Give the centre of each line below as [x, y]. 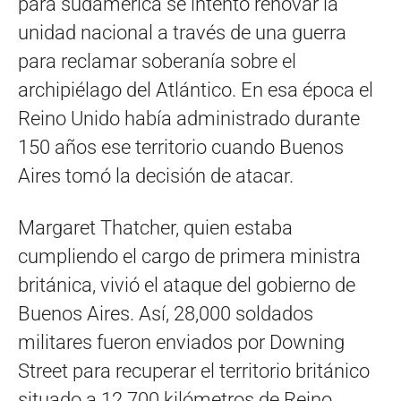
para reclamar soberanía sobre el [157, 61]
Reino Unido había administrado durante [189, 118]
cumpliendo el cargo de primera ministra [189, 256]
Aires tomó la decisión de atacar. [156, 175]
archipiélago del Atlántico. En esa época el [196, 90]
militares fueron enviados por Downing [181, 342]
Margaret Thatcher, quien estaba [155, 227]
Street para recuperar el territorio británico [194, 371]
